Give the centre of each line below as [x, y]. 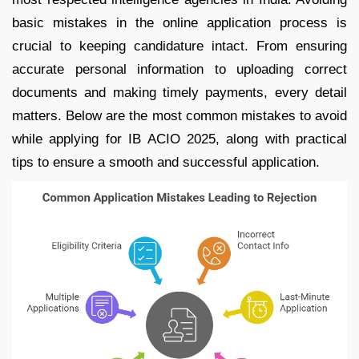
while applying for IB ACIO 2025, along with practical [179, 139]
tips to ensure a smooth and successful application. [166, 162]
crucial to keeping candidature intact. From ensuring [179, 46]
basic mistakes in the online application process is [179, 22]
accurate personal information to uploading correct [179, 69]
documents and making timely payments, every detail [179, 92]
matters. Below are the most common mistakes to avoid [179, 115]
